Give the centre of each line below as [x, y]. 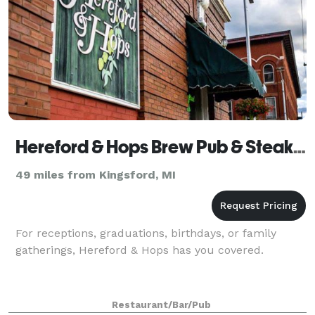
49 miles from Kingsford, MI [96, 174]
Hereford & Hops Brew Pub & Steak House [300, 147]
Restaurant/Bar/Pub [161, 304]
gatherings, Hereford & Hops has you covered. [140, 250]
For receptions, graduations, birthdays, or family [146, 233]
